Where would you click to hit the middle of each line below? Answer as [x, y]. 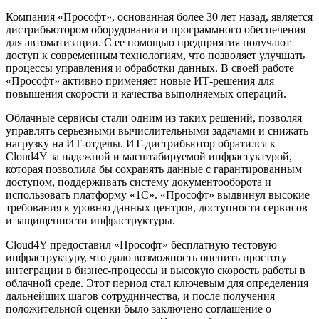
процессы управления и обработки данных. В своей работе [150, 68]
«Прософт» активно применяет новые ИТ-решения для [140, 80]
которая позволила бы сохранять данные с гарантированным [154, 169]
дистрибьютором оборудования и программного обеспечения [156, 29]
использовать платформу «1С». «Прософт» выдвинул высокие [158, 194]
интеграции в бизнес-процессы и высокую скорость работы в [156, 270]
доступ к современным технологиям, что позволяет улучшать [155, 55]
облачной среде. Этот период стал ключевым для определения [157, 283]
